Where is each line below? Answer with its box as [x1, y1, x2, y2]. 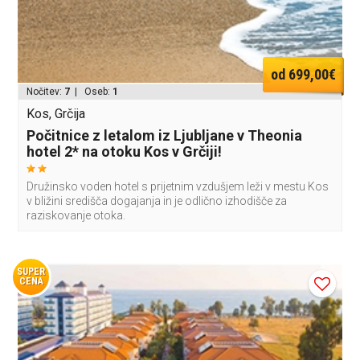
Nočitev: [27, 86, 65, 98]
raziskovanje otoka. [27, 209, 126, 223]
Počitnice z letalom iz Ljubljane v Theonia [27, 127, 303, 145]
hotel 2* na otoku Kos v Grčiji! [27, 143, 223, 161]
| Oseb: [70, 86, 113, 98]
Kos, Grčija [27, 106, 86, 122]
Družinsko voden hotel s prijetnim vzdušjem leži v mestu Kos [27, 180, 329, 194]
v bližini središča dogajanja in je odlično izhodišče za [27, 194, 288, 208]
